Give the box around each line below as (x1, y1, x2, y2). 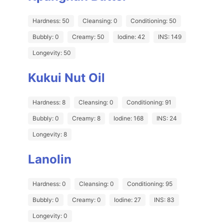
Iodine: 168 (113, 114, 143, 122)
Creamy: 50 (72, 33, 104, 41)
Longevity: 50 (32, 49, 71, 57)
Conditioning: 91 (126, 98, 171, 106)
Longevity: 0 (32, 212, 67, 220)
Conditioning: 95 (127, 180, 172, 188)
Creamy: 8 (72, 114, 100, 122)
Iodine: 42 (117, 33, 145, 41)
